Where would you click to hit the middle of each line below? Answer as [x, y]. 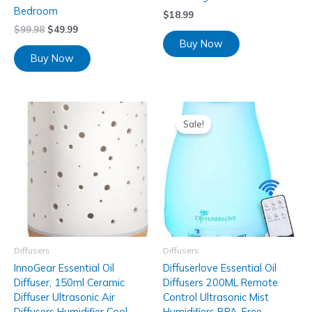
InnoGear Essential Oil [64, 268]
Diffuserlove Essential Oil [220, 268]
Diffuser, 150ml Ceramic [69, 283]
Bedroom [36, 11]
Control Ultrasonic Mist [216, 297]
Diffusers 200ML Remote [220, 283]
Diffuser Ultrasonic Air [64, 297]
